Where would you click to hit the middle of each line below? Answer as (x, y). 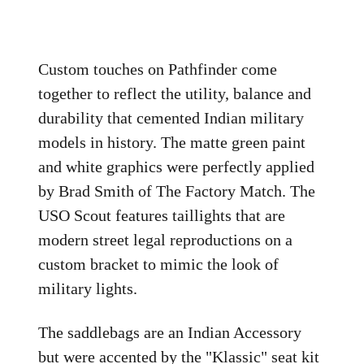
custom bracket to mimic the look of (159, 264)
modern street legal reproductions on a (166, 240)
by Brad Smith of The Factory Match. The (177, 191)
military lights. (88, 288)
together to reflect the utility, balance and (175, 93)
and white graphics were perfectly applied (177, 167)
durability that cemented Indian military (171, 118)
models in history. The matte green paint (172, 142)
